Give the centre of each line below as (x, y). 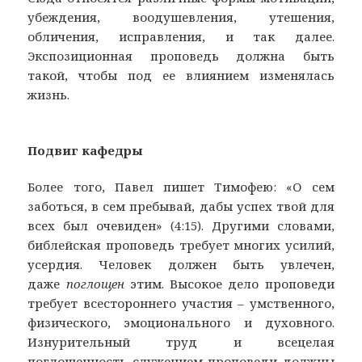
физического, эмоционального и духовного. (181, 323)
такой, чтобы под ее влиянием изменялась (181, 76)
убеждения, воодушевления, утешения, (181, 17)
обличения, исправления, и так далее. (181, 37)
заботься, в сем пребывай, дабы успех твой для (181, 206)
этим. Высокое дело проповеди (232, 284)
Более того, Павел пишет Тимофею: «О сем (181, 187)
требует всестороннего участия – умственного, (181, 303)
